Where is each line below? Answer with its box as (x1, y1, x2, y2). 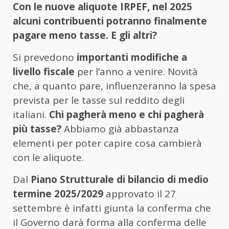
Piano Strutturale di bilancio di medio (31, 173, 209, 187)
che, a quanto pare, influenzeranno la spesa (13, 79, 216, 93)
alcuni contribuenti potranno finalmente (13, 14, 207, 28)
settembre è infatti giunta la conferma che (13, 201, 211, 215)
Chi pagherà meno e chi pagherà (49, 108, 204, 122)
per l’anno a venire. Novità (75, 65, 198, 79)
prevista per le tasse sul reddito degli (13, 94, 185, 107)
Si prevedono (13, 51, 77, 64)
